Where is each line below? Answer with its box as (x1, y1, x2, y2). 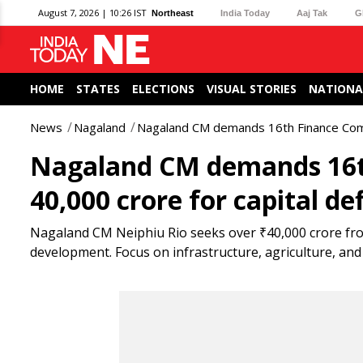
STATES (76, 81, 120, 96)
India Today (220, 7, 271, 18)
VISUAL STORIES (207, 81, 297, 96)
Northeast (152, 7, 194, 18)
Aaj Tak (297, 7, 328, 18)
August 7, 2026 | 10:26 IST (38, 6, 147, 19)
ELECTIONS (132, 81, 194, 96)
